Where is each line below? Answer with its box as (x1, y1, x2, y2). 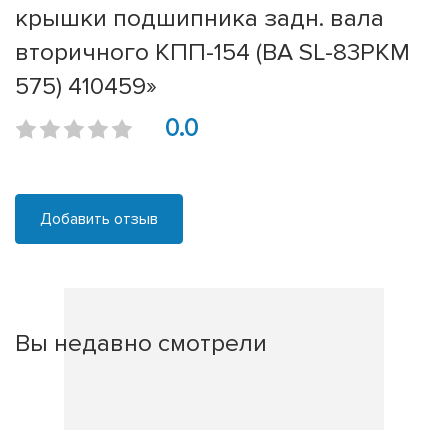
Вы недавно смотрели (15, 328, 267, 359)
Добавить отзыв (40, 209, 158, 230)
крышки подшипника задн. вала (15, 3, 384, 34)
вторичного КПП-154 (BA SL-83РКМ (15, 37, 410, 68)
